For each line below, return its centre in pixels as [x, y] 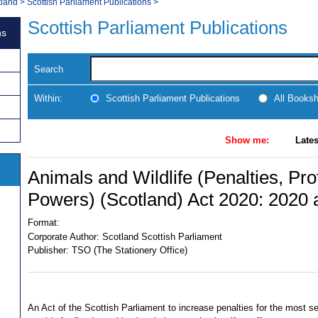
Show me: [247, 140]
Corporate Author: [64, 236]
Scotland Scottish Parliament [162, 236]
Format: [44, 223]
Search [49, 69]
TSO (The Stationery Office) [129, 251]
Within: [48, 98]
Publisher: [48, 251]
